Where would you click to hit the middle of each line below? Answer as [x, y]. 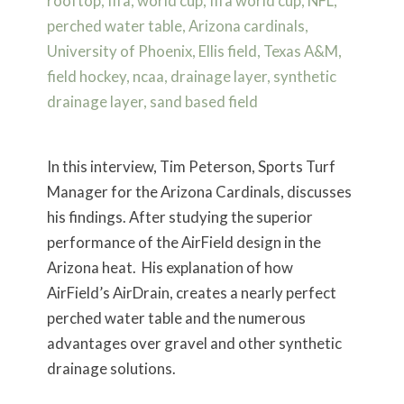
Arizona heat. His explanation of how [170, 267]
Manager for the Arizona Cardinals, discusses [199, 191]
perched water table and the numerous [176, 317]
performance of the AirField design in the [184, 242]
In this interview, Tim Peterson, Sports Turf [191, 166]
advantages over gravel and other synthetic [194, 343]
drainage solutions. [111, 368]
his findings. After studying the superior [179, 216]
